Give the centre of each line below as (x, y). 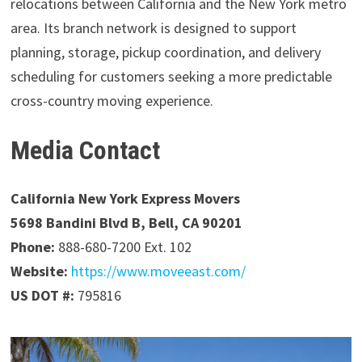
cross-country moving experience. (112, 100)
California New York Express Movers (125, 199)
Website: (39, 271)
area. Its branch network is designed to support (153, 27)
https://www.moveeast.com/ (158, 271)
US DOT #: (42, 296)
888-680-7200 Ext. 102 (123, 247)
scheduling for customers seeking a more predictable (171, 76)
